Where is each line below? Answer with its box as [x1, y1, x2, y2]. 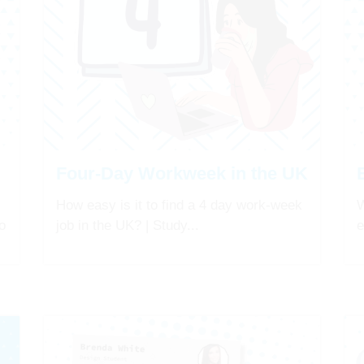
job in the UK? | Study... [56, 218, 199, 234]
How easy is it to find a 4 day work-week [56, 197, 302, 214]
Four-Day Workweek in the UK [56, 163, 308, 184]
